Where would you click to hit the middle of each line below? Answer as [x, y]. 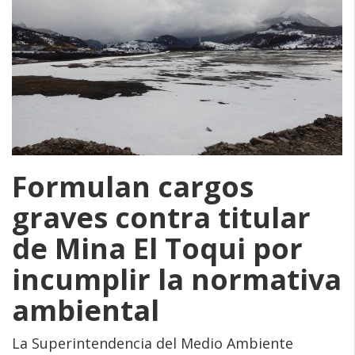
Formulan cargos [133, 186]
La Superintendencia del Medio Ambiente [153, 343]
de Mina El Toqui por [157, 248]
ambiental [86, 310]
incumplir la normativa [177, 279]
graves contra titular [161, 217]
